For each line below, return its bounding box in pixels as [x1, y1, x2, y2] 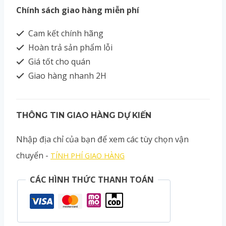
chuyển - [16, 150, 50, 161]
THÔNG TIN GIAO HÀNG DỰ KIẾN [16, 110, 151, 120]
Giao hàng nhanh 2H [26, 70, 106, 81]
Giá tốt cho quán [26, 56, 90, 67]
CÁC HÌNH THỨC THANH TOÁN [30, 174, 154, 185]
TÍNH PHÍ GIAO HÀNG [50, 151, 125, 160]
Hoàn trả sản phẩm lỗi [26, 42, 112, 53]
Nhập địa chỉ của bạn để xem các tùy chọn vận [16, 134, 189, 145]
